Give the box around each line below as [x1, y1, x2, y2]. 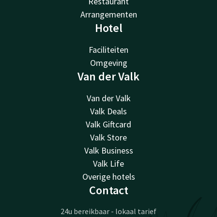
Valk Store [90, 132, 127, 143]
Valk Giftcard [86, 119, 131, 130]
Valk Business [84, 145, 133, 156]
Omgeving [90, 57, 127, 69]
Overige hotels [82, 171, 135, 183]
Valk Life [93, 158, 124, 170]
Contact [89, 183, 128, 198]
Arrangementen [80, 9, 137, 20]
